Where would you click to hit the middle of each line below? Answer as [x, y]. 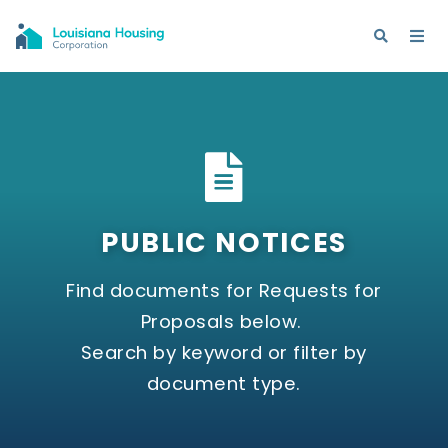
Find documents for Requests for [224, 291]
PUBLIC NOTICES [224, 243]
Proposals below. [224, 322]
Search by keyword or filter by [223, 353]
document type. [223, 384]
